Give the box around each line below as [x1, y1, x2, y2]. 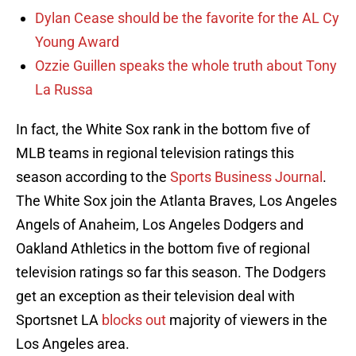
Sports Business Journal [170, 168, 323, 186]
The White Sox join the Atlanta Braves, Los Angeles [16, 192, 337, 210]
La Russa [35, 81, 93, 99]
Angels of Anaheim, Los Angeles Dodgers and [16, 216, 304, 234]
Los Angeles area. [16, 335, 130, 353]
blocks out [102, 311, 169, 329]
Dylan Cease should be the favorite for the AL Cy [35, 10, 339, 27]
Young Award [35, 33, 119, 51]
